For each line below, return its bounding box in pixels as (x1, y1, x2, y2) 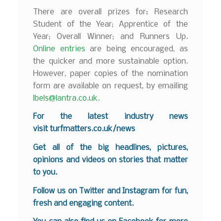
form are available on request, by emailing (33, 81, 188, 90)
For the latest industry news (33, 112, 188, 121)
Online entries (33, 44, 85, 53)
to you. (33, 168, 58, 177)
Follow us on (33, 186, 79, 195)
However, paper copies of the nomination (33, 69, 188, 78)
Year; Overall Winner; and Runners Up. (33, 32, 188, 41)
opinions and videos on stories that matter (33, 156, 188, 165)
